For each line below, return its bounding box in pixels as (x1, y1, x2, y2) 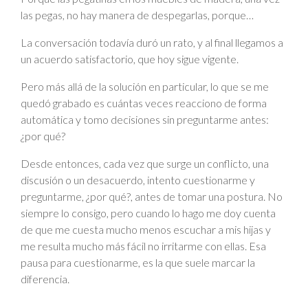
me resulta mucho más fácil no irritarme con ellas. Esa (21, 239, 266, 252)
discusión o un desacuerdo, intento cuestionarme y (21, 173, 255, 186)
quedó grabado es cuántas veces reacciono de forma (21, 96, 267, 109)
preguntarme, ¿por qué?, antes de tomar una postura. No (21, 190, 283, 203)
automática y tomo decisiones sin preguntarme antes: (21, 113, 269, 126)
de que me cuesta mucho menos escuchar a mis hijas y (21, 223, 271, 236)
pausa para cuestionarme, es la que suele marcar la (21, 256, 255, 269)
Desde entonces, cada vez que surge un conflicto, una (21, 157, 269, 170)
